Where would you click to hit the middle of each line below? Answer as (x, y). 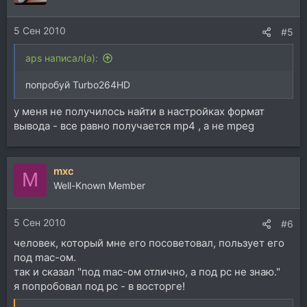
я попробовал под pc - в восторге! (99, 286)
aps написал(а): (62, 58)
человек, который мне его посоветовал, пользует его (149, 243)
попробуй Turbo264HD (78, 85)
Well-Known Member (99, 185)
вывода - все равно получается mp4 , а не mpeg (134, 125)
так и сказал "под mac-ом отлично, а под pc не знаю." (147, 272)
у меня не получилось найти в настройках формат (139, 111)
